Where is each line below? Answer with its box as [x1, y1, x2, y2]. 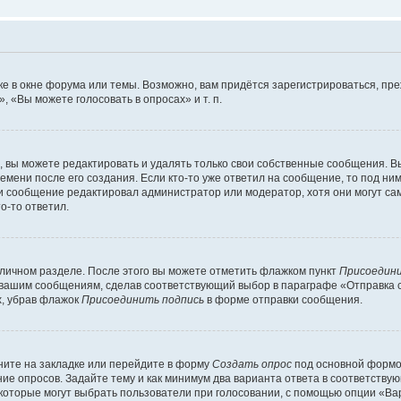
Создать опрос [212, 357, 292, 371]
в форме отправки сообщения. [204, 293, 363, 306]
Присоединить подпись [81, 293, 204, 306]
